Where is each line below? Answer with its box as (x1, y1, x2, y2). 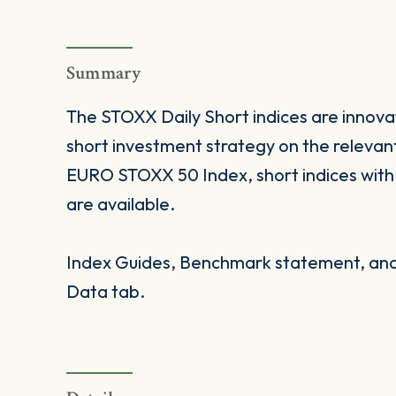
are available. (66, 193, 175, 216)
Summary (66, 61, 142, 86)
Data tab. (66, 280, 145, 303)
